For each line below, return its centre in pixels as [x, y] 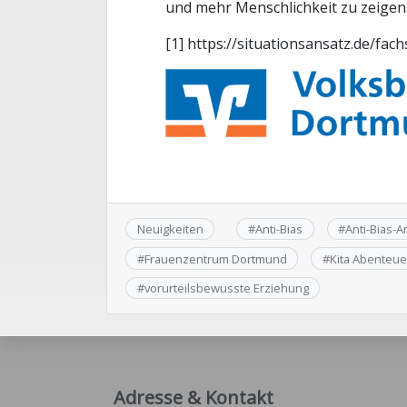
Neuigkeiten [170, 229]
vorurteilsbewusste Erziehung [226, 288]
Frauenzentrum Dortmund [215, 258]
